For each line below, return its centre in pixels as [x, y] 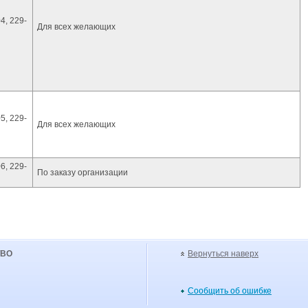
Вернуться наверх [223, 254]
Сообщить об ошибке [230, 291]
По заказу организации [82, 173]
